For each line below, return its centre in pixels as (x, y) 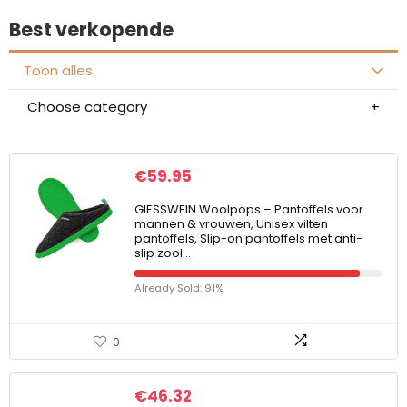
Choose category (87, 107)
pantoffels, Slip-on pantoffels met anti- (248, 238)
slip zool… (163, 253)
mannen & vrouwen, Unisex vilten (231, 224)
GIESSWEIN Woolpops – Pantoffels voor (249, 209)
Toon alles (58, 70)
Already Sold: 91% (179, 288)
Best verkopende (91, 30)
